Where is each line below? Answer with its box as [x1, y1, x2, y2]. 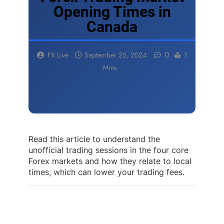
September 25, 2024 [84, 49, 146, 60]
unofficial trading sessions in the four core [28, 144, 188, 155]
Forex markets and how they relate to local [28, 155, 191, 166]
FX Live [47, 49, 68, 60]
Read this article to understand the [28, 133, 160, 144]
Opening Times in [53, 2, 171, 20]
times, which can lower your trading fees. [28, 166, 184, 177]
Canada [86, 17, 137, 35]
